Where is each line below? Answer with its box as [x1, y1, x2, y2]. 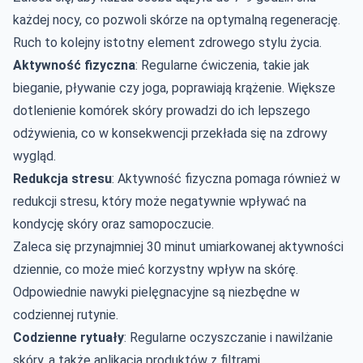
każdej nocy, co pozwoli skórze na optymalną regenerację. [13, 11, 340, 28]
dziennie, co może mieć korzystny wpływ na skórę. [13, 261, 298, 277]
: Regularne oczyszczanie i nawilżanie [124, 329, 333, 345]
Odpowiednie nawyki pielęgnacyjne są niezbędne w [13, 284, 300, 300]
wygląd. [13, 147, 56, 164]
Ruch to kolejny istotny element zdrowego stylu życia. [13, 34, 322, 50]
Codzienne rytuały [13, 329, 124, 345]
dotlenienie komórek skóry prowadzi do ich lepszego [13, 102, 310, 118]
